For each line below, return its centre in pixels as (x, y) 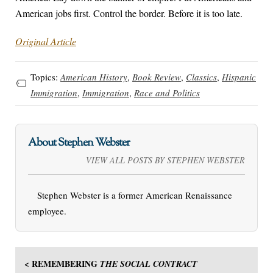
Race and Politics (167, 92)
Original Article (46, 41)
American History (94, 76)
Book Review (157, 76)
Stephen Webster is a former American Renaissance (135, 195)
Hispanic (239, 76)
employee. (47, 211)
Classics (201, 76)
